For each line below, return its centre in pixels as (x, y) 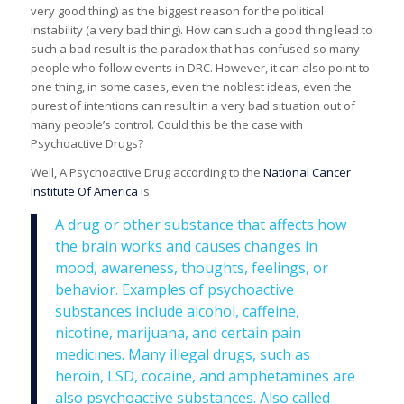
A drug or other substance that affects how (200, 224)
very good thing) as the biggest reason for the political (177, 10)
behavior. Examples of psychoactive (174, 289)
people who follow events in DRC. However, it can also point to (200, 67)
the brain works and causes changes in (186, 246)
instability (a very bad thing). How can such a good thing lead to (201, 29)
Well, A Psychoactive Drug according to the (147, 172)
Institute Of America (85, 191)
